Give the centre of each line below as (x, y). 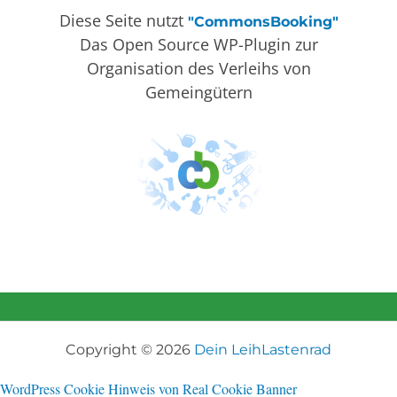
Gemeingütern (198, 92)
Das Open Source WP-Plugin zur (198, 44)
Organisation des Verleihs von (198, 68)
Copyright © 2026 (130, 349)
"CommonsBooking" (263, 21)
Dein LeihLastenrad (263, 349)
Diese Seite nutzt (123, 20)
